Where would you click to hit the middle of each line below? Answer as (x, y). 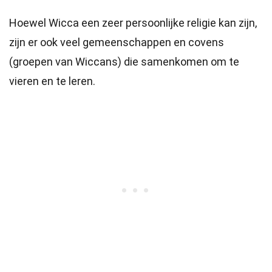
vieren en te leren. (52, 81)
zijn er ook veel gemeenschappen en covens (117, 42)
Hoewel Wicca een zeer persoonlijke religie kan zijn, (133, 23)
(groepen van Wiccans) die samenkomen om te (124, 62)
